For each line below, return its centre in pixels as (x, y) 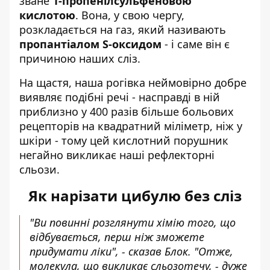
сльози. (39, 169)
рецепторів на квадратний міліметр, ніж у (131, 126)
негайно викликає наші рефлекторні (117, 155)
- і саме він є (196, 44)
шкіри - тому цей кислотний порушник (124, 140)
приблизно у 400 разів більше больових (127, 111)
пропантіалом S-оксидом (90, 44)
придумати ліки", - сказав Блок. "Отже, (131, 251)
